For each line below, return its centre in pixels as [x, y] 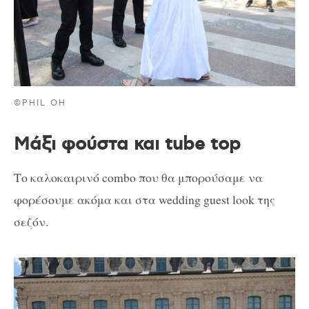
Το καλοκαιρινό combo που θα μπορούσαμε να [138, 178]
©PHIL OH [40, 103]
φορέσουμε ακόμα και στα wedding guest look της [144, 200]
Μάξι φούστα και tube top [127, 144]
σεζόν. [31, 222]
